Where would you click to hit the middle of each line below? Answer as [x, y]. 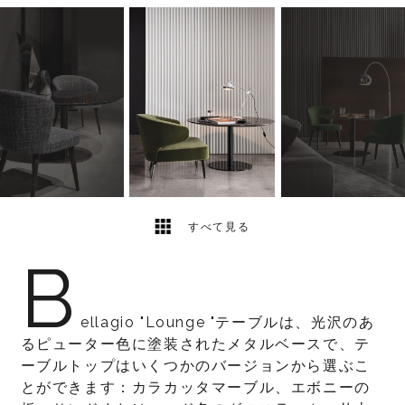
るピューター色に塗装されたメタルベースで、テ [195, 344]
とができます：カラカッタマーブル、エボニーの [195, 387]
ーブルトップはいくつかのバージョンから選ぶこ [195, 366]
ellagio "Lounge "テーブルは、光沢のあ [228, 322]
